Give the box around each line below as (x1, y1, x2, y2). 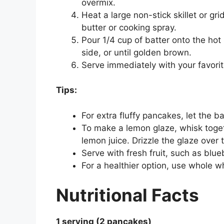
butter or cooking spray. (81, 22, 176, 32)
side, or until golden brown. (81, 47, 191, 57)
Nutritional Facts (56, 184, 199, 206)
